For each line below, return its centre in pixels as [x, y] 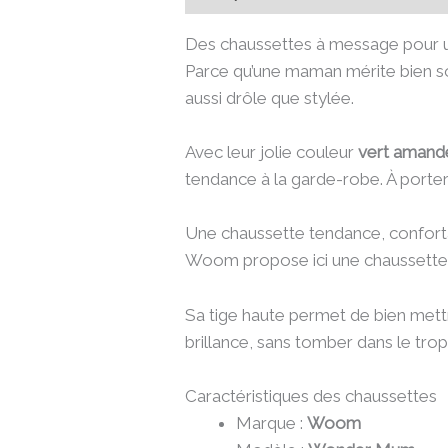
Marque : [272, 422]
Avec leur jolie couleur [272, 152]
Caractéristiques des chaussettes [311, 395]
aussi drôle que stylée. [270, 98]
